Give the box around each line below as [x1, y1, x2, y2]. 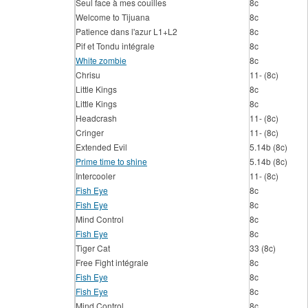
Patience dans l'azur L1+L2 [76, 25, 177, 37]
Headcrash [76, 112, 117, 124]
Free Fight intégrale [76, 256, 148, 268]
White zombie [76, 54, 126, 66]
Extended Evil [76, 141, 127, 153]
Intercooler [76, 170, 115, 181]
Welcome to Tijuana [76, 11, 150, 23]
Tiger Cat [76, 242, 110, 254]
